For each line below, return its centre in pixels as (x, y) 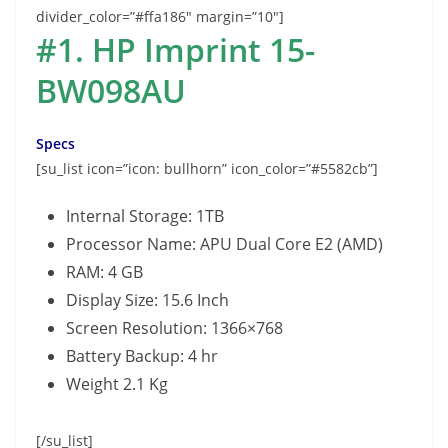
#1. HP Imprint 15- (175, 49)
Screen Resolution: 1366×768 (174, 327)
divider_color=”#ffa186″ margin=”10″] (160, 16)
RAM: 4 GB (104, 271)
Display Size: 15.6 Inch (147, 299)
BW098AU (111, 90)
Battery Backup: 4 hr (142, 355)
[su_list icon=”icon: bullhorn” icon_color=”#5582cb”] (207, 168)
